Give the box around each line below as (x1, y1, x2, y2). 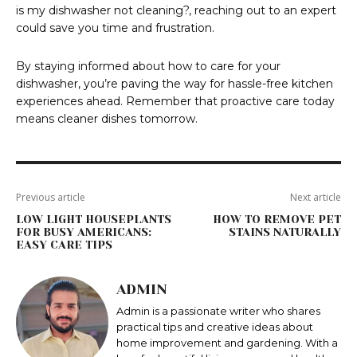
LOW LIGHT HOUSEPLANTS (16, 213, 171, 226)
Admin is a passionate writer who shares (116, 304, 320, 318)
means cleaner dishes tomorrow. (16, 112, 198, 127)
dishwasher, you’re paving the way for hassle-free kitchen (16, 76, 333, 92)
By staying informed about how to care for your (16, 59, 280, 74)
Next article (289, 190, 341, 205)
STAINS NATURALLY (228, 226, 341, 239)
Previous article (16, 190, 85, 205)
